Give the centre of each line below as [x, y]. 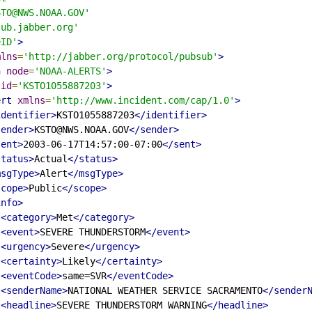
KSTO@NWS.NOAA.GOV [81, 129]
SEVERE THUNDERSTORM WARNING [132, 305]
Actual [51, 158]
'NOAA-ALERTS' [70, 71]
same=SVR [84, 275]
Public [45, 188]
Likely [79, 261]
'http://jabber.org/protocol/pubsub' [120, 56]
